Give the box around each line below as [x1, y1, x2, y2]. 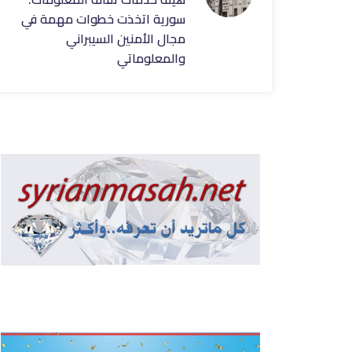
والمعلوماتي [117, 46, 185, 70]
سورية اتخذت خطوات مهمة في [21, 7, 185, 31]
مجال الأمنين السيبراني [66, 27, 185, 50]
